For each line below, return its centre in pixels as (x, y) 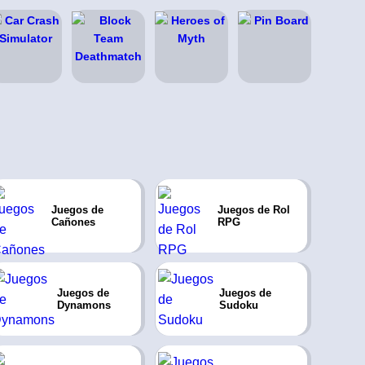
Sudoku (238, 305)
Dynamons (84, 305)
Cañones (73, 222)
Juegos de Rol (254, 210)
